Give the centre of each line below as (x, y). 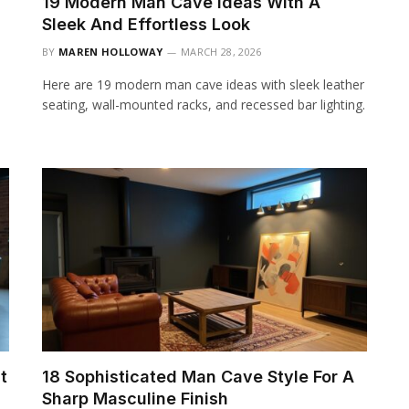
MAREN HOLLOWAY (111, 52)
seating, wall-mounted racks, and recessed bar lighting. (204, 105)
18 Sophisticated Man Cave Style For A (198, 376)
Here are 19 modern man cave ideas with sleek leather (203, 85)
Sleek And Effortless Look (146, 25)
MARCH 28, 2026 (221, 52)
